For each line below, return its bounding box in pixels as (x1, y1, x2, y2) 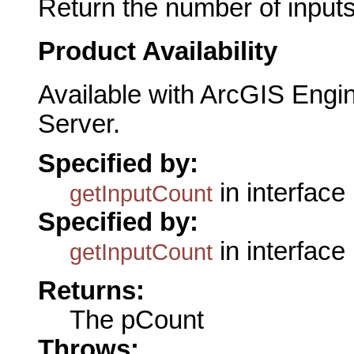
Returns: (38, 277, 145, 306)
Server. (38, 109, 120, 138)
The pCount (70, 306, 204, 335)
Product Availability (38, 36, 277, 66)
